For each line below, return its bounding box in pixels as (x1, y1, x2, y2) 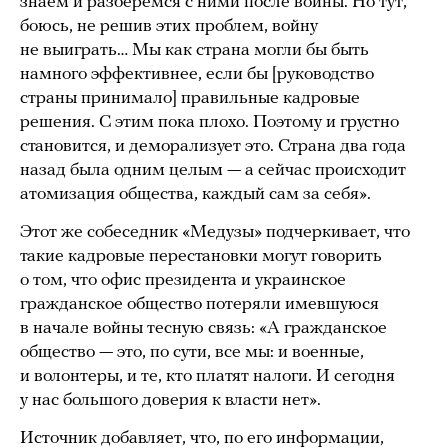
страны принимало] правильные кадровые (20, 88, 360, 108)
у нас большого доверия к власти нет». (20, 390, 321, 410)
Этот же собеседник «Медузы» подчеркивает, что (20, 222, 410, 242)
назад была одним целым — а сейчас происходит (20, 160, 406, 180)
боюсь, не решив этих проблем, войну (20, 16, 318, 36)
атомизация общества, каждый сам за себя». (20, 184, 375, 204)
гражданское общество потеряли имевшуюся (20, 294, 379, 314)
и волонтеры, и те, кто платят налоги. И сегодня (20, 366, 395, 386)
